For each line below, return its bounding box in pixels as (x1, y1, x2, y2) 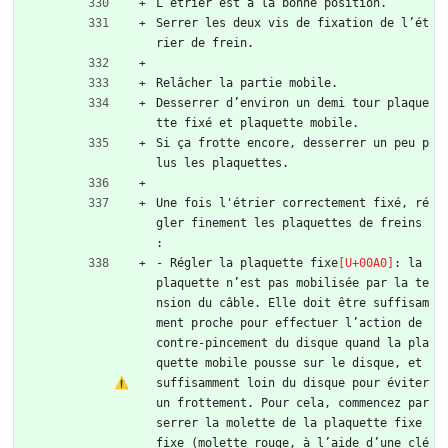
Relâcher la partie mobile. (156, 76, 338, 91)
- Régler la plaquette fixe (156, 256, 338, 271)
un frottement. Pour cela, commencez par (156, 396, 429, 411)
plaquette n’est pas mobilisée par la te (156, 276, 429, 291)
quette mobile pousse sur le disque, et (156, 356, 422, 371)
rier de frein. (156, 36, 254, 51)
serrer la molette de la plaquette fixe (156, 416, 422, 431)
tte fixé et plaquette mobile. (156, 116, 359, 131)
